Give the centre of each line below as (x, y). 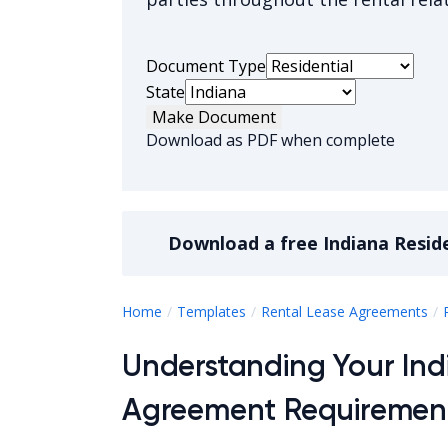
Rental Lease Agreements (344, 311)
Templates (211, 311)
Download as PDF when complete (270, 140)
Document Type (206, 66)
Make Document (214, 117)
